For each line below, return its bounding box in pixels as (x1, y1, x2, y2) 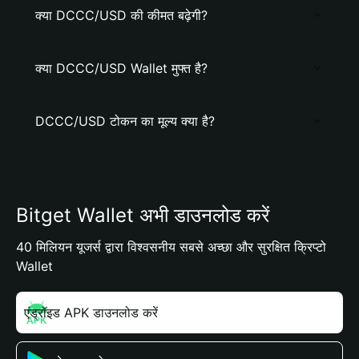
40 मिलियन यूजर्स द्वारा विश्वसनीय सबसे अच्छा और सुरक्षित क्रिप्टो (16, 239, 326, 255)
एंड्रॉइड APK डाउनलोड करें (24, 305, 158, 321)
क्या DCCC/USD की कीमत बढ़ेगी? (35, 7, 208, 23)
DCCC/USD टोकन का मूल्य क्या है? (35, 113, 215, 129)
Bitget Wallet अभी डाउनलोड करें (16, 204, 269, 227)
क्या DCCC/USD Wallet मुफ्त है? (35, 60, 208, 76)
